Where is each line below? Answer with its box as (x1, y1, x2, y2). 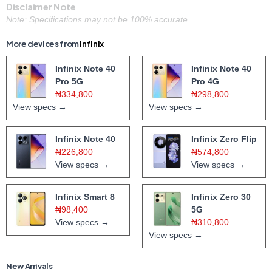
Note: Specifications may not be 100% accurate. (6, 14, 190, 24)
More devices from (6, 38, 80, 49)
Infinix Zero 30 (191, 191, 251, 202)
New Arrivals (6, 260, 53, 271)
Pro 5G (55, 76, 83, 86)
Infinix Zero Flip (191, 134, 257, 144)
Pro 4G (191, 76, 219, 86)
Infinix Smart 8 (55, 191, 115, 202)
